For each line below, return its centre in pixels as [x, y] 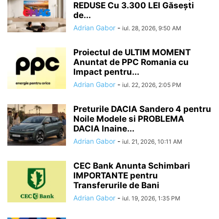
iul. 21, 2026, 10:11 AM [152, 141]
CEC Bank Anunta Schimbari [132, 165]
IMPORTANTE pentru [116, 175]
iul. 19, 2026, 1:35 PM [151, 198]
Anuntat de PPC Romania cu [131, 62]
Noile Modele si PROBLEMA [129, 119]
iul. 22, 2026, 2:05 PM [152, 85]
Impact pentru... [106, 72]
